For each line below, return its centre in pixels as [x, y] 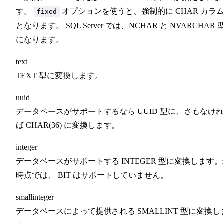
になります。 [40, 39]
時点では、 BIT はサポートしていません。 [92, 175]
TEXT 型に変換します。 [59, 75]
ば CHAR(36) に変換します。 [68, 125]
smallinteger [35, 197]
